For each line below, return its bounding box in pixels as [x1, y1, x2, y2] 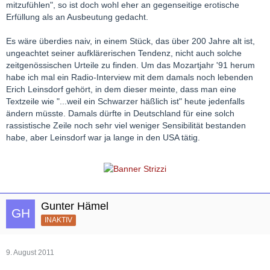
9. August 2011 [6, 248, 54, 257]
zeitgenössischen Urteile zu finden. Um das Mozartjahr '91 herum [6, 60, 255, 71]
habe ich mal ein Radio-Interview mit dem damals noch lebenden [6, 72, 253, 83]
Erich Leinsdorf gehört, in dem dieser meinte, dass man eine [6, 84, 236, 95]
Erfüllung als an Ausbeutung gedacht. [6, 12, 148, 22]
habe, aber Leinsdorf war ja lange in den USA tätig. [6, 133, 200, 143]
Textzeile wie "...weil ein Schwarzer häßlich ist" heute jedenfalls [6, 96, 245, 107]
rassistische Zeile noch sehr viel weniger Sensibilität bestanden [6, 121, 246, 131]
